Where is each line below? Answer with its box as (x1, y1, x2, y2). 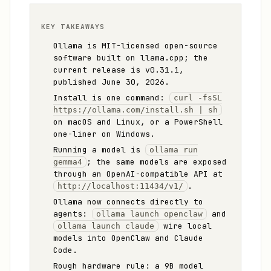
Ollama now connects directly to (53, 197, 203, 207)
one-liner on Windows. (53, 129, 155, 139)
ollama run (149, 145, 198, 154)
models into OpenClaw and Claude (53, 233, 203, 243)
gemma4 (53, 157, 82, 166)
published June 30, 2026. (53, 77, 169, 87)
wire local (158, 221, 212, 231)
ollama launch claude (57, 221, 154, 230)
